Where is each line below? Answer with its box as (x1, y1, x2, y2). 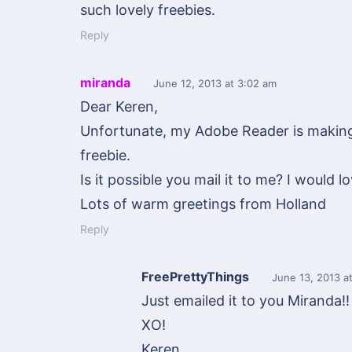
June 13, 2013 (272, 271, 340, 284)
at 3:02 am (222, 77, 277, 90)
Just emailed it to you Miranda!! (141, 292, 350, 310)
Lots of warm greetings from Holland (80, 196, 326, 213)
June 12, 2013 (153, 77, 222, 90)
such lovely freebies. (80, 2, 215, 19)
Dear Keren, (80, 98, 158, 115)
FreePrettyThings (141, 269, 249, 285)
